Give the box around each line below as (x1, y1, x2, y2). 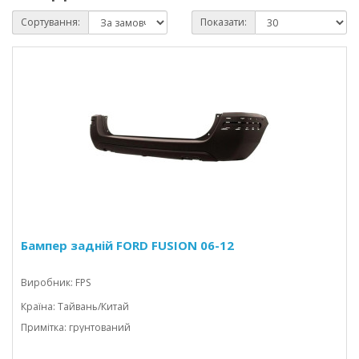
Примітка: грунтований (21, 321, 131, 334)
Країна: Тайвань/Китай (21, 300, 129, 313)
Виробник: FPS (21, 276, 91, 289)
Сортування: (21, 15, 80, 29)
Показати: (200, 15, 247, 29)
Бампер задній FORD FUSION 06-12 (21, 237, 234, 253)
